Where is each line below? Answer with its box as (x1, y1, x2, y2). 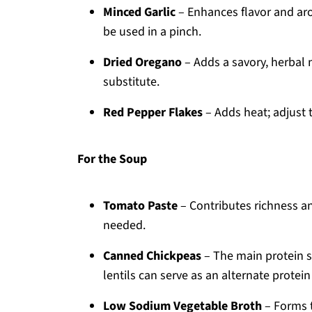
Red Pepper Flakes (103, 104, 203, 121)
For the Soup (77, 150, 147, 168)
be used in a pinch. (103, 23, 201, 40)
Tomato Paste (103, 197, 178, 214)
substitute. (103, 73, 159, 91)
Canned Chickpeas (103, 247, 201, 265)
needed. (103, 217, 146, 234)
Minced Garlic (103, 3, 175, 21)
